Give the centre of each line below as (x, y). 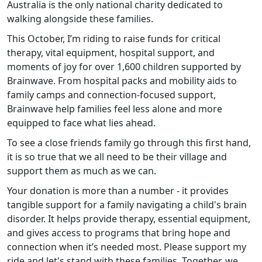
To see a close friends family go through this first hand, (129, 143)
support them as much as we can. (83, 171)
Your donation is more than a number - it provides (118, 191)
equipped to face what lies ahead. (81, 123)
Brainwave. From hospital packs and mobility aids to (122, 81)
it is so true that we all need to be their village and (117, 157)
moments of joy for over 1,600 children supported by (124, 67)
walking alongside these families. (80, 19)
